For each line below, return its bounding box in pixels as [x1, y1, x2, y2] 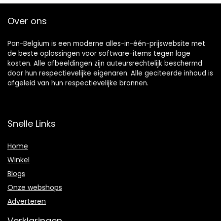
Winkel [7, 154, 30, 165]
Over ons [7, 14, 47, 27]
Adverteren [7, 196, 46, 206]
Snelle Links [7, 117, 56, 130]
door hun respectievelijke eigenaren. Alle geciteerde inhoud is [7, 68, 213, 78]
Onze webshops [7, 182, 62, 192]
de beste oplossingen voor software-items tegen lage [7, 48, 190, 58]
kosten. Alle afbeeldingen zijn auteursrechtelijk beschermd [7, 58, 202, 68]
